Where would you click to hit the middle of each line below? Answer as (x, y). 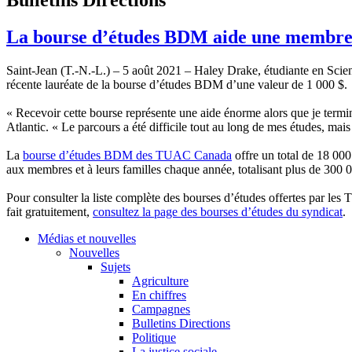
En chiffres (159, 295)
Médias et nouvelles (87, 238)
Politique (154, 337)
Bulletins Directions (181, 323)
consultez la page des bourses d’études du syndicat (218, 211)
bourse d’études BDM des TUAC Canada (127, 155)
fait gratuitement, (49, 211)
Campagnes (161, 309)
